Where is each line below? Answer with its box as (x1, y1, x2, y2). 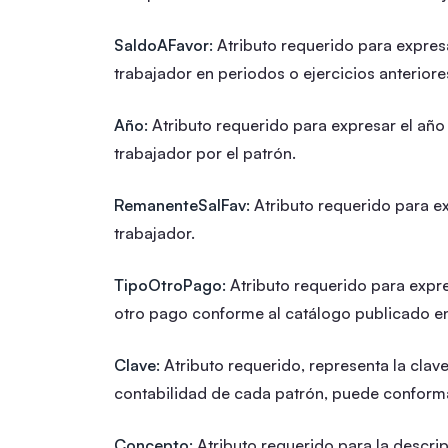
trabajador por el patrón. (114, 142, 296, 163)
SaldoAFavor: (114, 34, 213, 55)
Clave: (114, 354, 160, 375)
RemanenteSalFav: (114, 194, 250, 215)
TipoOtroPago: (114, 274, 226, 295)
